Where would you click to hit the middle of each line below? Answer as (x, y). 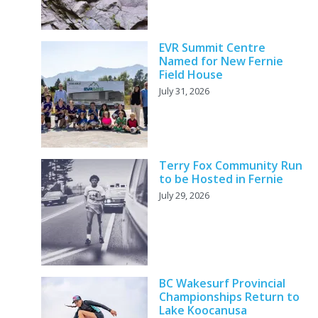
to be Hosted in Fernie (221, 179)
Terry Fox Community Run (230, 166)
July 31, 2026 (184, 91)
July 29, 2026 (184, 196)
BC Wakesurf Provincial (222, 284)
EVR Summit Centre (212, 48)
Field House (191, 75)
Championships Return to (229, 297)
